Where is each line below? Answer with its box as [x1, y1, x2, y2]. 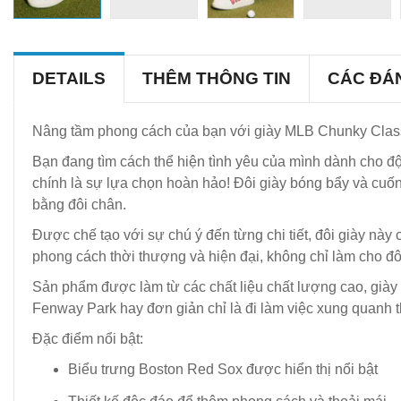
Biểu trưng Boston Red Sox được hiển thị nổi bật [68, 362, 378, 377]
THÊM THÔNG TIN [142, 69, 291, 88]
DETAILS [32, 69, 106, 88]
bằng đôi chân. [32, 197, 126, 212]
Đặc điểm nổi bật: [32, 331, 143, 346]
